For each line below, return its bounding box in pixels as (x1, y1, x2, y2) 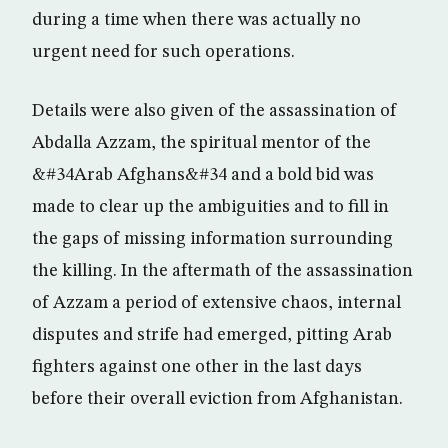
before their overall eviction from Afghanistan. (32, 390, 403, 408)
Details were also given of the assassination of (32, 102, 397, 120)
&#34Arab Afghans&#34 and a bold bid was (32, 166, 374, 184)
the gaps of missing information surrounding (32, 230, 393, 248)
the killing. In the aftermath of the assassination (32, 262, 413, 280)
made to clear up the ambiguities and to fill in (32, 198, 389, 216)
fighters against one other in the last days (32, 358, 362, 376)
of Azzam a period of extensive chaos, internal (32, 294, 401, 312)
